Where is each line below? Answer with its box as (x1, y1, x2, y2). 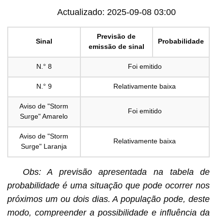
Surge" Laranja (21, 142, 67, 150)
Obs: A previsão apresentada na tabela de (22, 167, 210, 177)
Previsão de (97, 32, 136, 40)
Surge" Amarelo (20, 112, 68, 120)
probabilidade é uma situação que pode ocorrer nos (7, 180, 210, 190)
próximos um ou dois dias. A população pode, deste (7, 194, 210, 204)
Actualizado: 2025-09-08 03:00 (57, 7, 176, 17)
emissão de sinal (88, 42, 144, 50)
